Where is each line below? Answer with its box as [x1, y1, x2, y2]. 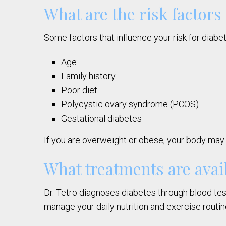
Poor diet [61, 85, 98, 96]
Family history [61, 71, 116, 82]
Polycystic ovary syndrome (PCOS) [61, 99, 199, 110]
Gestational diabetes [61, 113, 142, 124]
